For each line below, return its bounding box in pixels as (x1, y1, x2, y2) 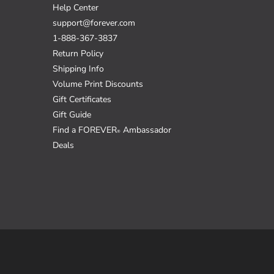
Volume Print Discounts (53, 78, 143, 91)
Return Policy (53, 48, 103, 60)
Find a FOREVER (53, 124, 117, 136)
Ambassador (120, 124, 171, 136)
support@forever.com (53, 17, 135, 29)
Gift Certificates (53, 94, 111, 106)
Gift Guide (53, 109, 91, 121)
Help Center (53, 2, 98, 14)
